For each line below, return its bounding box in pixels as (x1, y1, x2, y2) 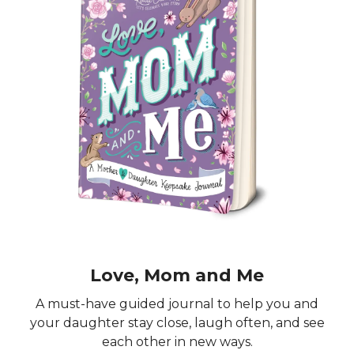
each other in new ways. (101, 333, 253, 349)
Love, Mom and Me (90, 264, 264, 286)
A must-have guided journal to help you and (36, 296, 318, 311)
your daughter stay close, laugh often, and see (29, 314, 325, 330)
